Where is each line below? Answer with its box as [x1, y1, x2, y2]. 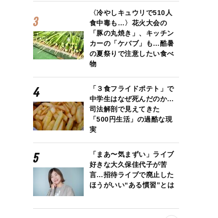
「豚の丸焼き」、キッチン [89, 29, 174, 37]
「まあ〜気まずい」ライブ [89, 150, 174, 158]
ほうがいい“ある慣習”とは [89, 181, 175, 189]
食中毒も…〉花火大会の [89, 19, 167, 27]
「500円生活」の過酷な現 [89, 115, 173, 123]
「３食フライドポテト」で [89, 85, 174, 92]
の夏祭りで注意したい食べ [89, 50, 174, 57]
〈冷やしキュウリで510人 [89, 9, 173, 17]
